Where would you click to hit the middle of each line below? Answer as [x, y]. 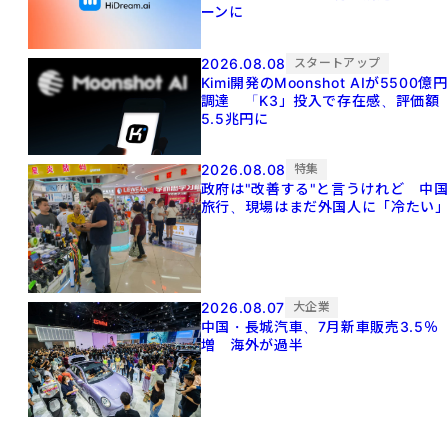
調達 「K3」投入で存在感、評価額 [320, 100]
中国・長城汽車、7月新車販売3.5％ [319, 327]
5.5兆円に [234, 118]
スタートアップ [337, 62]
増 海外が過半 [252, 345]
